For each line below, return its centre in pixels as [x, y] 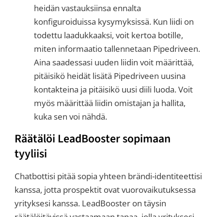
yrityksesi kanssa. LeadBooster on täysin [90, 203]
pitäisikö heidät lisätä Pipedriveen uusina [110, 76]
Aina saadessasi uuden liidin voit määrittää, [114, 62]
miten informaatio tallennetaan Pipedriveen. [117, 48]
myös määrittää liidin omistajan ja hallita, [110, 103]
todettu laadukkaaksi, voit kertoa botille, [108, 35]
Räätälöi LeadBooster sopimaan [93, 139]
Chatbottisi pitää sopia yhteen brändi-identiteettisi [108, 176]
